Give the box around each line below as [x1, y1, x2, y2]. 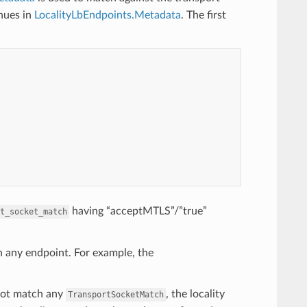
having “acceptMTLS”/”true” [69, 205, 207, 217]
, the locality [165, 288, 225, 299]
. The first [180, 9, 226, 21]
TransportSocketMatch [67, 289, 164, 299]
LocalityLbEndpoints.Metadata [34, 9, 181, 21]
